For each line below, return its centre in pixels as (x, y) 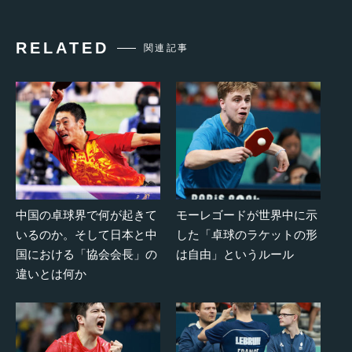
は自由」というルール (235, 254)
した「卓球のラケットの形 (247, 234)
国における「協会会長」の (86, 254)
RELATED (62, 48)
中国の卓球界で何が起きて (86, 214)
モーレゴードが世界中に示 (247, 214)
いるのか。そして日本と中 (86, 234)
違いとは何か (51, 273)
